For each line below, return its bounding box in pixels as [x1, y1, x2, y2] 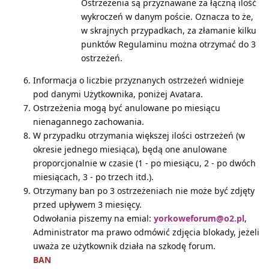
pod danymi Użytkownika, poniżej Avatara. [33, 88, 203, 100]
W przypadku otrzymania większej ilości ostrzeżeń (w [33, 129, 245, 141]
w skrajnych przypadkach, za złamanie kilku [81, 24, 256, 36]
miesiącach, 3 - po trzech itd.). [33, 171, 154, 183]
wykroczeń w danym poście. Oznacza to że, [81, 10, 253, 22]
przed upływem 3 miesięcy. [33, 198, 142, 210]
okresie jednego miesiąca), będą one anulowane [33, 143, 227, 155]
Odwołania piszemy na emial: [33, 212, 154, 224]
